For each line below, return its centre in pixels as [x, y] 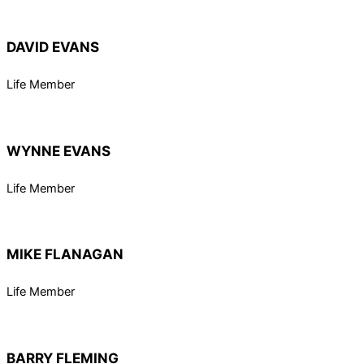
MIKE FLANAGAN [65, 254]
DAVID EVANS [53, 47]
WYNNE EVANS [58, 150]
